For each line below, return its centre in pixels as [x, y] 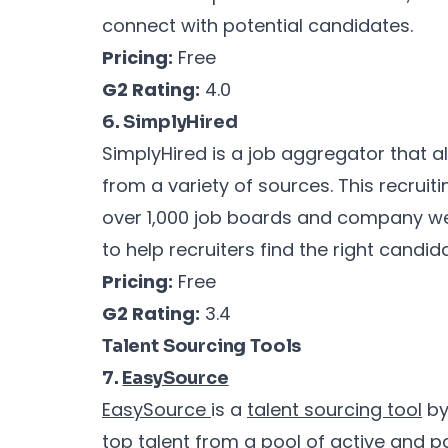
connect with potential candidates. [257, 25]
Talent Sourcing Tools [202, 345]
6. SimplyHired [170, 121]
